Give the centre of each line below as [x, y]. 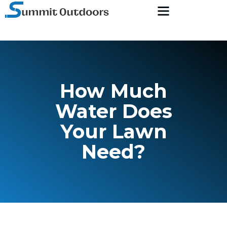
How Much [113, 91]
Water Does [113, 111]
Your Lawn [113, 131]
